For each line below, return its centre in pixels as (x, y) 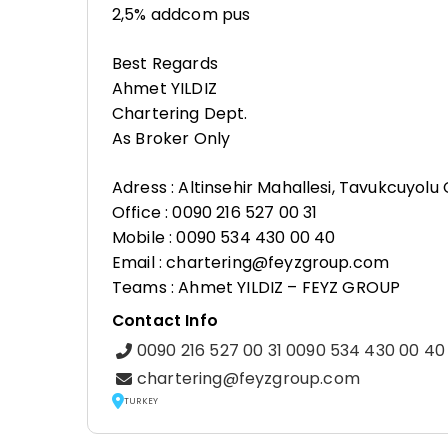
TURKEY (141, 400)
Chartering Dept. (180, 113)
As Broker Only (171, 138)
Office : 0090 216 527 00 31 (215, 212)
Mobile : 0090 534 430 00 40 (224, 237)
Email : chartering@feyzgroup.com (251, 262)
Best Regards (165, 63)
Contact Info (165, 320)
